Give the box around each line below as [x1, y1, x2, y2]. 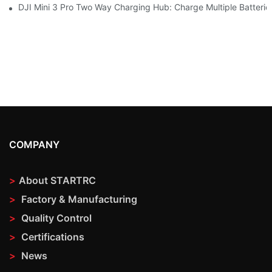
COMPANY [9, 138, 59, 151]
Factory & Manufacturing [19, 192, 137, 205]
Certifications [19, 230, 84, 243]
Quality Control [21, 211, 92, 224]
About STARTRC [19, 174, 96, 186]
